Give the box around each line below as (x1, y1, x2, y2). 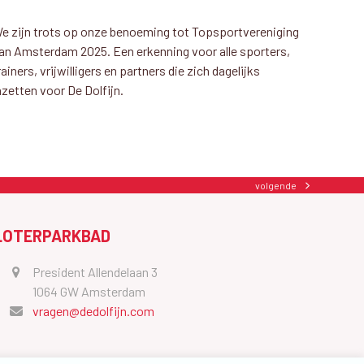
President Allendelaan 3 (32, 263, 158, 279)
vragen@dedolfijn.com (32, 302, 154, 318)
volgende (255, 180, 297, 191)
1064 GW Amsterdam (32, 283, 145, 299)
